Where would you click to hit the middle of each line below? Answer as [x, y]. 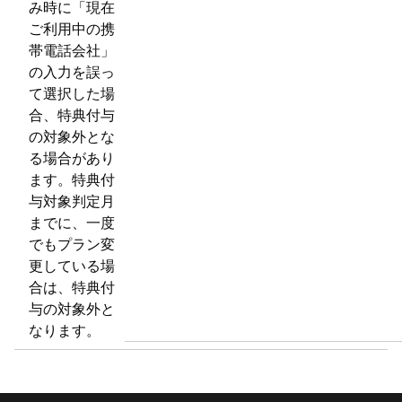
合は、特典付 [72, 287]
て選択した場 [72, 93]
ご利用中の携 [72, 29]
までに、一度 [72, 223]
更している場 [72, 266]
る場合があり [72, 158]
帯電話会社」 [72, 50]
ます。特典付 [72, 179]
